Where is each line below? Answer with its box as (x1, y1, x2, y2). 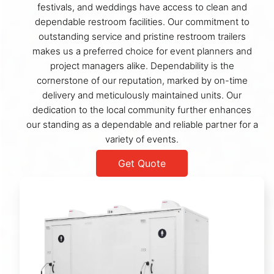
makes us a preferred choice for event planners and (32, 45, 252, 57)
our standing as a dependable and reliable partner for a (26, 119, 258, 131)
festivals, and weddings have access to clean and (37, 1, 247, 13)
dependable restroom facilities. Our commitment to (34, 16, 250, 28)
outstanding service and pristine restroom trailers (38, 31, 246, 43)
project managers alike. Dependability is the (50, 60, 234, 72)
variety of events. (105, 133, 179, 146)
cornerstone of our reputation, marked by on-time (36, 75, 248, 87)
